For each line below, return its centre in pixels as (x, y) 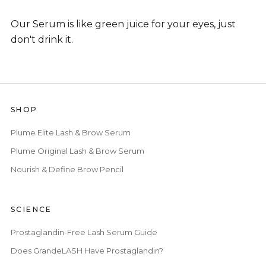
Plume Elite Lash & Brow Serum (71, 132)
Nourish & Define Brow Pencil (67, 169)
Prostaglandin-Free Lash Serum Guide (84, 232)
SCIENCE (31, 209)
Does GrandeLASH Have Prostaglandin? (87, 250)
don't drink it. (42, 39)
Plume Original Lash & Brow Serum (77, 151)
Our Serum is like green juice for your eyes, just (123, 24)
